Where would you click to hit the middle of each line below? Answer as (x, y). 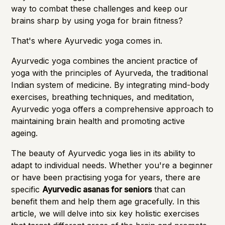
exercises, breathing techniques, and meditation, (103, 97)
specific (27, 189)
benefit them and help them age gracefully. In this (106, 201)
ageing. (25, 133)
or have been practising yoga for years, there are (106, 177)
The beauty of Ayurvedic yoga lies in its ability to (103, 153)
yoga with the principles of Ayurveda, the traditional (110, 73)
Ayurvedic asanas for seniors (97, 189)
